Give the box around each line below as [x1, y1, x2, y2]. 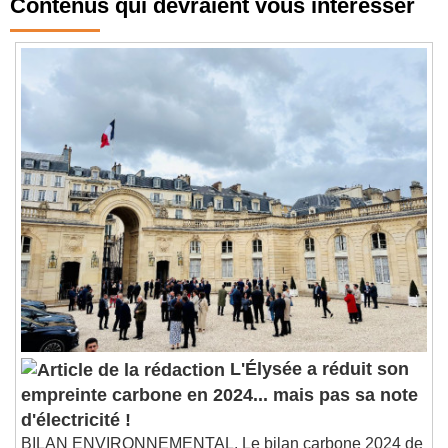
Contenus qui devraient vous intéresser [10, 7, 415, 33]
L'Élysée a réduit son [225, 374, 409, 394]
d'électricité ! [21, 424, 131, 445]
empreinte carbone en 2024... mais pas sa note [21, 399, 418, 420]
